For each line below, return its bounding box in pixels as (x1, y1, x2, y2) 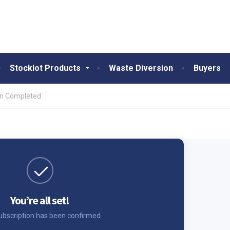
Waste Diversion (109, 63, 173, 73)
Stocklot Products (10, 63, 81, 73)
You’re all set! (10, 193, 70, 207)
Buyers (194, 63, 221, 73)
